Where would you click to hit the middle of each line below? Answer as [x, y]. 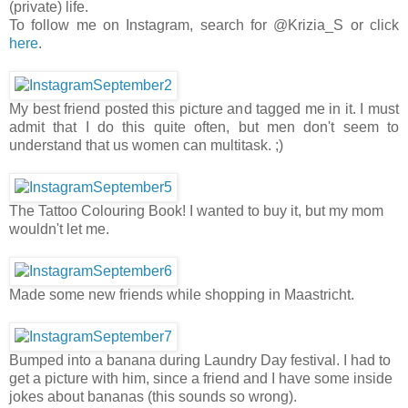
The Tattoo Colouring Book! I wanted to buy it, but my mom [196, 210]
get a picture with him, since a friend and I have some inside [201, 378]
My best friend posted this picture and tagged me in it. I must [204, 108]
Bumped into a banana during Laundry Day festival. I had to [200, 360]
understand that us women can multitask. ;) [146, 145]
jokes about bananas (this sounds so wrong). [153, 396]
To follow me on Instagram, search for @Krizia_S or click [204, 25]
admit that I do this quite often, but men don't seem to [204, 127]
